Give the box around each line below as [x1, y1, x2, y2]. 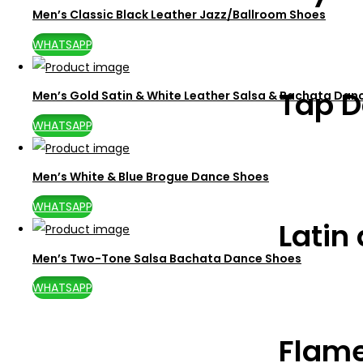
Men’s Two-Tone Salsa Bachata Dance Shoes [32, 250, 301, 267]
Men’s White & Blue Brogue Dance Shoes [32, 169, 269, 186]
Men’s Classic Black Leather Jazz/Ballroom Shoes [32, 6, 326, 23]
